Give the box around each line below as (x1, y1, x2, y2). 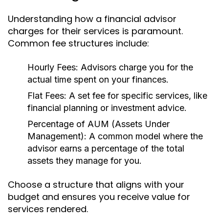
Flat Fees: (27, 90, 66, 101)
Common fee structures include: (8, 37, 149, 49)
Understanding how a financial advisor (8, 13, 176, 25)
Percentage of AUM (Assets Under (27, 119, 170, 129)
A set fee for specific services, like (66, 90, 207, 101)
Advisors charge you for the (78, 62, 193, 72)
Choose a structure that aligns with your (8, 178, 184, 191)
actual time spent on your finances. (27, 74, 169, 85)
